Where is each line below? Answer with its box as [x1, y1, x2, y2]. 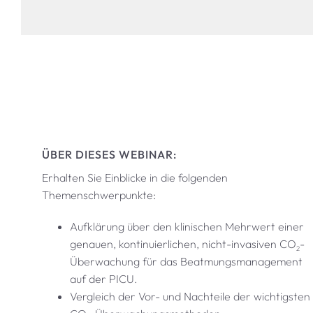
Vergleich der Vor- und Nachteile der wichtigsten [69, 289, 310, 303]
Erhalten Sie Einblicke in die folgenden [41, 170, 228, 184]
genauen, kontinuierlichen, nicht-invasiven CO [69, 236, 296, 251]
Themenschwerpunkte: [41, 187, 156, 202]
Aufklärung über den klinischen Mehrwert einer [69, 219, 304, 233]
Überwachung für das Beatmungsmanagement [69, 254, 303, 268]
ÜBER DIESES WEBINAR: [41, 147, 177, 161]
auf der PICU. [69, 271, 138, 286]
